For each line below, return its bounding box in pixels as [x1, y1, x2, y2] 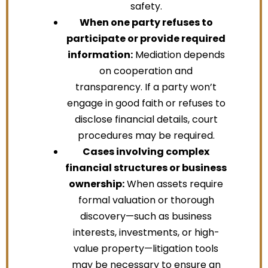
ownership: [69, 176, 124, 191]
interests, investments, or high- [72, 225, 220, 239]
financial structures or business [65, 160, 227, 175]
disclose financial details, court [74, 112, 218, 126]
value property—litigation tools [74, 241, 218, 255]
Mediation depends [132, 47, 225, 62]
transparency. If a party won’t [75, 80, 217, 94]
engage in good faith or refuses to [66, 96, 226, 110]
